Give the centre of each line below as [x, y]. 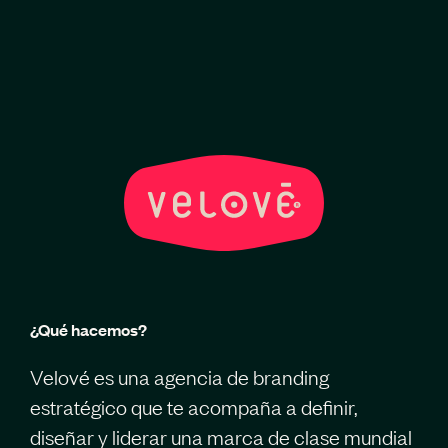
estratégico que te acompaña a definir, [194, 406]
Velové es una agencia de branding [179, 376]
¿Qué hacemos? [88, 329]
